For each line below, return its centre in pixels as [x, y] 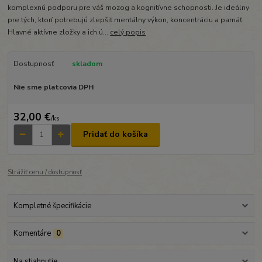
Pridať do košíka [116, 135]
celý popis [128, 32]
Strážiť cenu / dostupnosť [45, 172]
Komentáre [32, 234]
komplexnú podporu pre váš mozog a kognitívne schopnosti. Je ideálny [129, 8]
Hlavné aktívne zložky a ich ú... [59, 32]
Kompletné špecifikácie [52, 206]
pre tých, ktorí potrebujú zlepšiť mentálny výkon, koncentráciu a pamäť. [128, 20]
